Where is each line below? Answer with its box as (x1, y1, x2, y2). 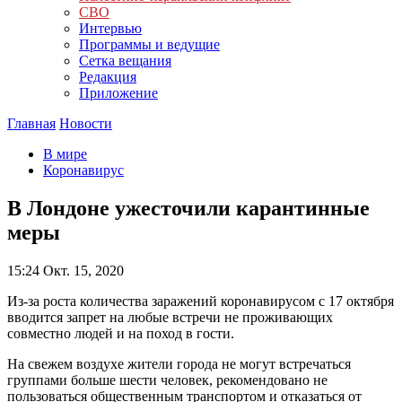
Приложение (79, 85, 158, 100)
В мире (43, 146, 87, 162)
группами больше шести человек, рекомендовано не (7, 371, 328, 388)
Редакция (79, 69, 136, 84)
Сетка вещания (79, 53, 171, 68)
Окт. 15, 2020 (39, 262, 124, 278)
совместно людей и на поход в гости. (7, 325, 234, 341)
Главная (7, 116, 56, 131)
